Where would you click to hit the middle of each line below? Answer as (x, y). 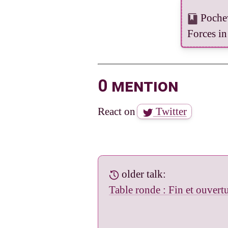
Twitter (170, 111)
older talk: (143, 174)
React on (118, 111)
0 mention (138, 85)
